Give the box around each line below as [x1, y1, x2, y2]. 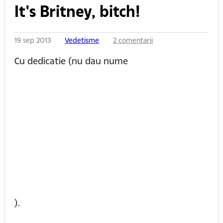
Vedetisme [65, 35, 99, 45]
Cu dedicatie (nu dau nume [14, 55, 128, 67]
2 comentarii [113, 35, 153, 45]
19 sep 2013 [14, 35, 53, 45]
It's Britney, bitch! [14, 1, 140, 21]
